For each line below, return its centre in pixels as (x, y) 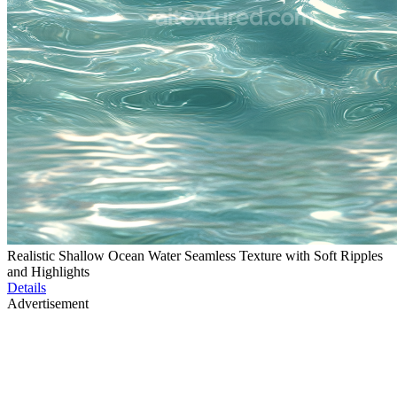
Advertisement (48, 304)
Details (27, 288)
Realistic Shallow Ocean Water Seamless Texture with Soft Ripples (195, 256)
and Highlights (48, 272)
